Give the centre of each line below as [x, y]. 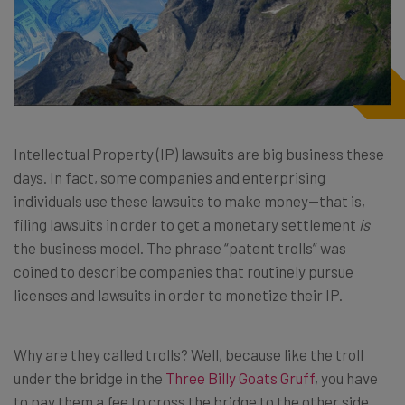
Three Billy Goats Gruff [240, 378]
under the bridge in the [89, 378]
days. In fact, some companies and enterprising [170, 177]
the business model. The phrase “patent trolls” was [180, 248]
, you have [346, 378]
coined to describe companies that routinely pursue [184, 271]
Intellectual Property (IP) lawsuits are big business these [199, 154]
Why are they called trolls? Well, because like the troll [188, 354]
